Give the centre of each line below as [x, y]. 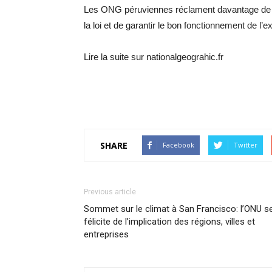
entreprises [106, 234]
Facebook [178, 145]
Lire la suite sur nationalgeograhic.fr [154, 57]
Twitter [246, 145]
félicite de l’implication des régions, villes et [169, 222]
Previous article [110, 192]
